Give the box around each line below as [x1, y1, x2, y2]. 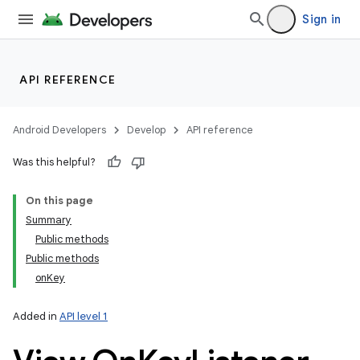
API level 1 [59, 309, 108, 323]
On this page [26, 194, 93, 207]
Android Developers [13, 123, 106, 137]
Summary [26, 213, 72, 227]
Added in [13, 309, 59, 323]
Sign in [302, 12, 341, 27]
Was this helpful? [13, 155, 96, 169]
